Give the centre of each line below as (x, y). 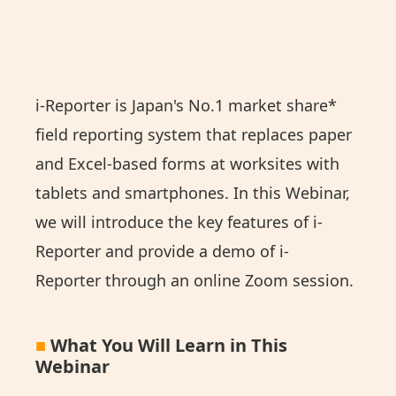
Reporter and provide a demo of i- (162, 251)
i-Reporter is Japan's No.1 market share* (186, 105)
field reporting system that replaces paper (194, 134)
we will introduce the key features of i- (179, 222)
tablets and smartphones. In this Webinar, (193, 193)
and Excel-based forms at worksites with (187, 164)
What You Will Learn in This (167, 345)
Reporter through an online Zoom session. (194, 280)
